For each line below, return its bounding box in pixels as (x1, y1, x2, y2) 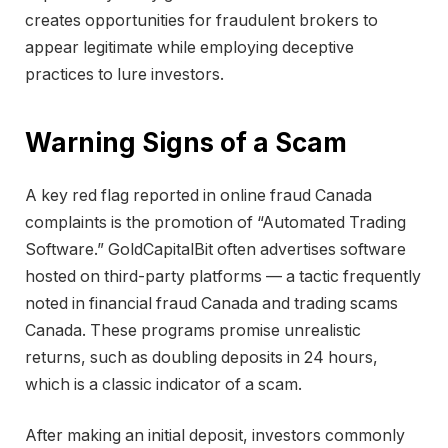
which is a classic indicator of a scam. (25, 374, 302, 394)
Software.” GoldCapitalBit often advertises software (25, 239, 406, 259)
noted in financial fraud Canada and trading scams (25, 293, 398, 313)
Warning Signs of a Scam (25, 127, 347, 159)
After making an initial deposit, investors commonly (25, 426, 405, 446)
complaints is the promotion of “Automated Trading (25, 212, 406, 232)
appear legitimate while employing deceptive (25, 38, 354, 58)
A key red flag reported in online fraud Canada (25, 185, 372, 205)
